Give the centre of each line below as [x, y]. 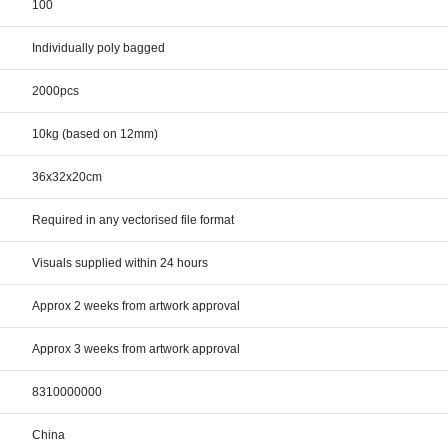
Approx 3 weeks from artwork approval [136, 349]
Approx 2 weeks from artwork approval [136, 306]
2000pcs [56, 91]
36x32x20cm [67, 177]
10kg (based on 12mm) [95, 134]
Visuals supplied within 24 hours [120, 263]
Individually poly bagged [99, 48]
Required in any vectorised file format [133, 220]
